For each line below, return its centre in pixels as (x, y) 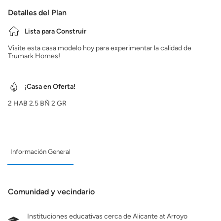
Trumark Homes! (34, 56)
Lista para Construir (55, 31)
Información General (40, 151)
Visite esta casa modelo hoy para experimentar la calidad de (100, 48)
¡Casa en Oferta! (50, 87)
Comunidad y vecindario (51, 192)
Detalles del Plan (37, 13)
